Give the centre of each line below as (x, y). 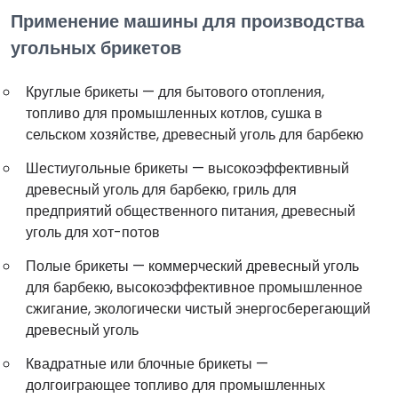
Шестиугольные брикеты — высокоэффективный (187, 168)
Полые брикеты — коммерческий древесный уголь (192, 266)
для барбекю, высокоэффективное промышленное (194, 287)
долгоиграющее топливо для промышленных (175, 385)
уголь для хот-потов (93, 232)
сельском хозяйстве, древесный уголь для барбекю (195, 134)
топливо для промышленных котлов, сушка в (174, 113)
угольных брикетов (96, 48)
